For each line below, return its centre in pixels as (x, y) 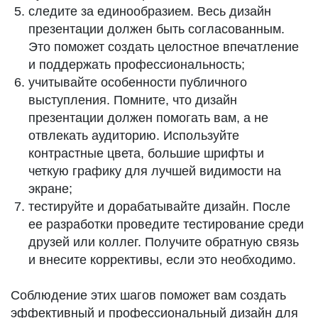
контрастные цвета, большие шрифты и (146, 153)
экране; (50, 189)
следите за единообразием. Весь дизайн (150, 11)
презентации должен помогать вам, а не (148, 118)
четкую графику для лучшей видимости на (155, 171)
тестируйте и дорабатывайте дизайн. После (159, 207)
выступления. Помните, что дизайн (133, 100)
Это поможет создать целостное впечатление (164, 47)
